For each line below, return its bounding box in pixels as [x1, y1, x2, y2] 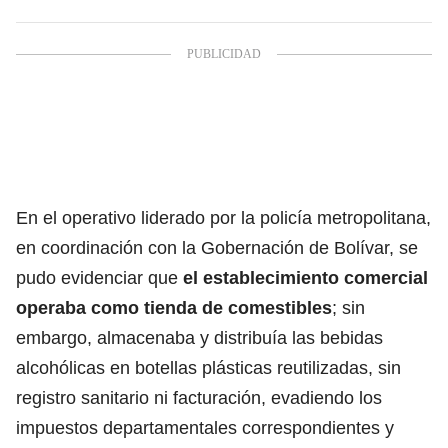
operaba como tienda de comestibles [16, 297, 332, 318]
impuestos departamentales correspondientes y [16, 417, 394, 438]
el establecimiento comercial [183, 267, 428, 288]
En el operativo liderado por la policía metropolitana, [16, 207, 431, 228]
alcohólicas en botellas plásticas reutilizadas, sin [16, 357, 401, 378]
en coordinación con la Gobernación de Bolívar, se [16, 237, 418, 258]
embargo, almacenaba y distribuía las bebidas [16, 327, 383, 348]
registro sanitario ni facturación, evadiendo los [16, 387, 382, 408]
